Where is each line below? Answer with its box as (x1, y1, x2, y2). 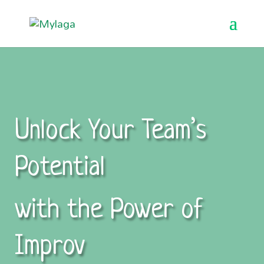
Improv (14, 232, 85, 262)
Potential (14, 153, 105, 183)
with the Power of (14, 196, 203, 226)
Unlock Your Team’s (14, 117, 206, 147)
